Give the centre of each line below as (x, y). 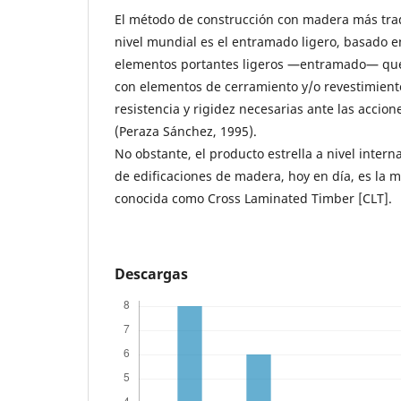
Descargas (151, 274)
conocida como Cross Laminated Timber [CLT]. (253, 198)
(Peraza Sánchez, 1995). (185, 131)
